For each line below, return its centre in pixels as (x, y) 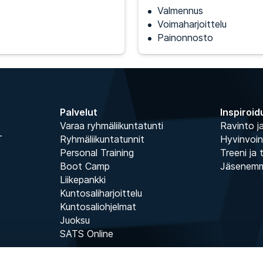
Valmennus (180, 11)
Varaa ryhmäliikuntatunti (111, 126)
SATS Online (86, 234)
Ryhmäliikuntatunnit (102, 139)
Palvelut (78, 112)
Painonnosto (185, 38)
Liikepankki (82, 180)
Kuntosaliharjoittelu (101, 193)
